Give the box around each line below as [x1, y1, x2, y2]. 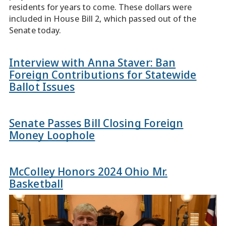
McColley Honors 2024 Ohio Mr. [9, 163, 167, 179]
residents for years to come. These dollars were [9, 1, 192, 13]
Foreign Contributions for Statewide [9, 67, 197, 82]
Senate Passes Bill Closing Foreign [9, 115, 184, 130]
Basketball [9, 176, 63, 191]
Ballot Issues [9, 79, 75, 94]
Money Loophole [9, 127, 95, 142]
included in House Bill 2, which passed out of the [9, 13, 196, 24]
